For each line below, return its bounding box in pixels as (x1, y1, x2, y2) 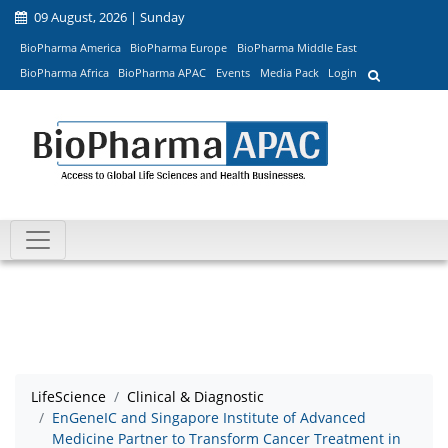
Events (215, 65, 250, 81)
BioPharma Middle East (236, 39, 357, 55)
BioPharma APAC (118, 65, 207, 81)
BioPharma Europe (130, 39, 228, 55)
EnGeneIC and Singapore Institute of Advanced (52, 408, 366, 428)
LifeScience (31, 387, 106, 407)
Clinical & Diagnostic (127, 387, 264, 407)
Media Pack (259, 65, 319, 81)
